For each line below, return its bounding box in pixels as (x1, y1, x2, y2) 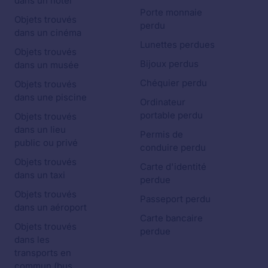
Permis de (140, 129, 183, 141)
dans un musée (14, 59, 79, 71)
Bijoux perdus (140, 58, 199, 70)
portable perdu (140, 109, 203, 121)
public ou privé (14, 137, 78, 149)
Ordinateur (140, 96, 185, 108)
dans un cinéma (14, 27, 81, 39)
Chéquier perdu (140, 77, 207, 89)
